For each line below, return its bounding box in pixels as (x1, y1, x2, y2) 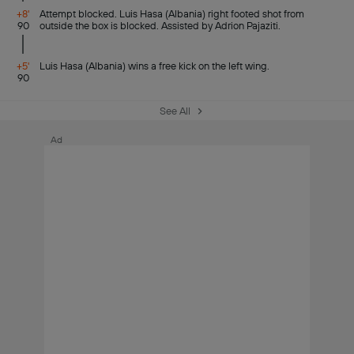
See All (159, 104, 190, 117)
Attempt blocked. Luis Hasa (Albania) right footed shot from (40, 8, 305, 20)
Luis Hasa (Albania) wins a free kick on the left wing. (40, 60, 270, 72)
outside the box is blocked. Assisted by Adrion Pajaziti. (40, 20, 281, 32)
